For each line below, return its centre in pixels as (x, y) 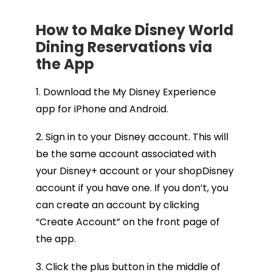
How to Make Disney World (134, 30)
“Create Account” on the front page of (127, 222)
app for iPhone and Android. (102, 109)
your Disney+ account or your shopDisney (134, 171)
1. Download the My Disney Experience (126, 92)
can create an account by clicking (117, 205)
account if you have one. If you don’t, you (132, 188)
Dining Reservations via (124, 47)
